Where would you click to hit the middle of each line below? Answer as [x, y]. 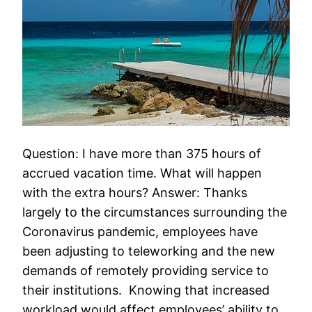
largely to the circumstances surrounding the [155, 212]
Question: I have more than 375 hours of [142, 154]
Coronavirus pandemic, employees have [140, 232]
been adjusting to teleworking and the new [149, 251]
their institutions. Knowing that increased [146, 290]
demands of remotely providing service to [146, 271]
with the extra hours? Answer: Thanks [135, 193]
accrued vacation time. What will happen [142, 173]
